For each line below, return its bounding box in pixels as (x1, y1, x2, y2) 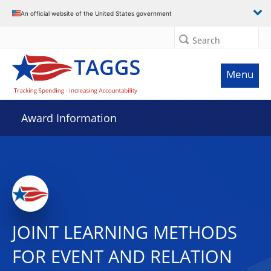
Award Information (21, 111, 117, 125)
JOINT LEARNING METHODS (12, 220, 237, 244)
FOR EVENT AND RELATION (12, 244, 232, 269)
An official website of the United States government (21, 9, 172, 17)
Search (192, 34, 220, 46)
